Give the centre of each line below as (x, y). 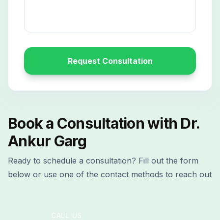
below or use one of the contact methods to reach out (110, 174)
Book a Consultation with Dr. (104, 124)
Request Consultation (110, 61)
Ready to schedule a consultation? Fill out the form (103, 160)
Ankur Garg (47, 141)
